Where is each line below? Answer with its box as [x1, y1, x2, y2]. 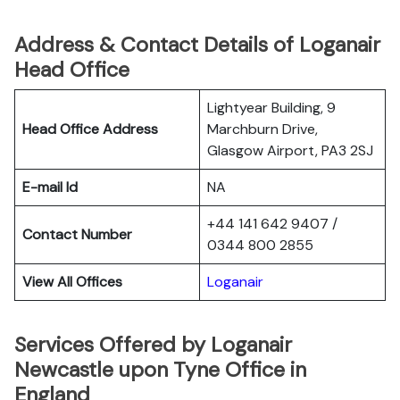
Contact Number [22, 225, 132, 244]
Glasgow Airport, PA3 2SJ [207, 141, 373, 160]
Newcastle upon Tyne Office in [14, 356, 306, 383]
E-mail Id [22, 178, 78, 196]
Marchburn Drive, [207, 120, 318, 138]
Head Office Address [22, 120, 158, 138]
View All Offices [22, 272, 122, 291]
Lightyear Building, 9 [207, 98, 336, 117]
